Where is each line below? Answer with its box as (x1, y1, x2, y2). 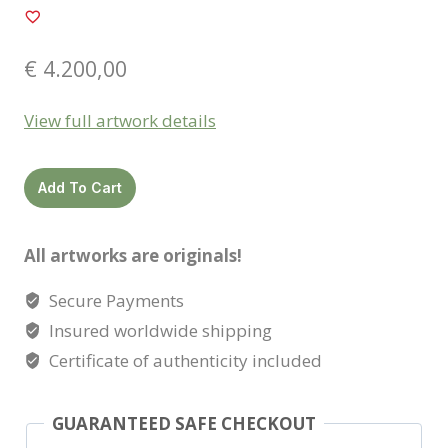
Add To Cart (38, 179, 122, 197)
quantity (23, 196, 91, 220)
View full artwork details (24, 109, 216, 133)
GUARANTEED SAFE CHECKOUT (52, 412, 316, 436)
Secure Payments (45, 289, 185, 313)
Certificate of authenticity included (45, 349, 323, 373)
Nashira (23, 169, 86, 193)
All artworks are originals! (24, 244, 242, 268)
